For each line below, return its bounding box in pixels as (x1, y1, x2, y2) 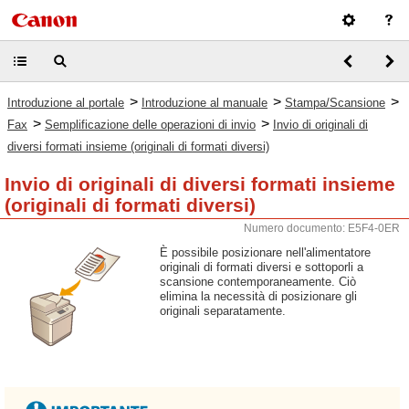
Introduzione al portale (7, 96, 124, 110)
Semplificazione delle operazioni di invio (45, 118, 256, 131)
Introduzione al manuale (142, 96, 267, 110)
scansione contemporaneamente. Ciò (160, 275, 356, 288)
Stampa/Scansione (285, 96, 385, 110)
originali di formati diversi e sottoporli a (160, 260, 363, 274)
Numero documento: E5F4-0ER (244, 222, 400, 235)
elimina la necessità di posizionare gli (160, 289, 357, 303)
